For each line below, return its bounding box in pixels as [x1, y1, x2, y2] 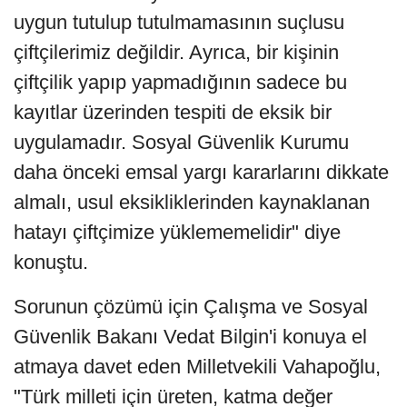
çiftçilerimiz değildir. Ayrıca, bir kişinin [14, 41, 339, 65]
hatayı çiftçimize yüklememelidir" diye [14, 221, 341, 244]
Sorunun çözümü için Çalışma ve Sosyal [14, 295, 368, 319]
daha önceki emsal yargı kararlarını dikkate [14, 161, 389, 184]
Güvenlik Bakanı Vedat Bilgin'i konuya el [14, 325, 367, 349]
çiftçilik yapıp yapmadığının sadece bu [14, 71, 347, 94]
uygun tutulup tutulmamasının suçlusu [14, 11, 344, 35]
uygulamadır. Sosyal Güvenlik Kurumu [14, 131, 349, 154]
